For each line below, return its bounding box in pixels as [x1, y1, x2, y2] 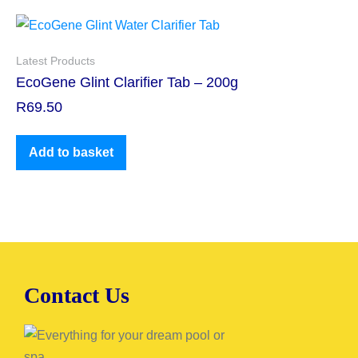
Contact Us [24, 283, 129, 308]
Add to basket [29, 145, 113, 159]
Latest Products [16, 54, 95, 67]
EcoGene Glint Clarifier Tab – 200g [16, 74, 238, 90]
